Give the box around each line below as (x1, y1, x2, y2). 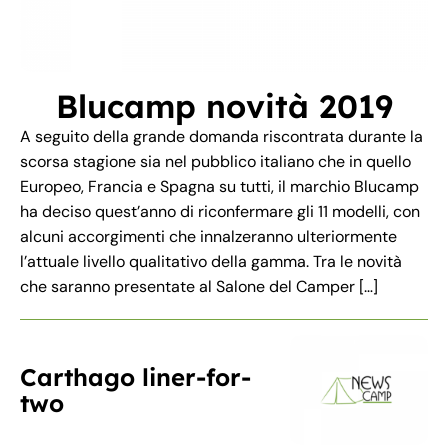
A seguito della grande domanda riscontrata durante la (20, 126, 423, 148)
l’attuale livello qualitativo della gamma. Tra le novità (20, 251, 402, 273)
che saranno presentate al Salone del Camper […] (20, 276, 378, 298)
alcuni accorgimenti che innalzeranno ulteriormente (20, 226, 397, 248)
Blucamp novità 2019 (55, 86, 393, 127)
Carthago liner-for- (20, 362, 251, 393)
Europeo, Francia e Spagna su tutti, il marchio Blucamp (20, 176, 419, 198)
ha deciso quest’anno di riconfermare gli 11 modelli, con (20, 201, 420, 223)
